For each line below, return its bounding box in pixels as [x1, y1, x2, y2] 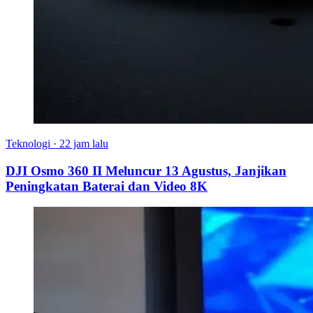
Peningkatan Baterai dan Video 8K [6, 178, 208, 194]
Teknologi [6, 138, 50, 150]
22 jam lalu [59, 138, 108, 150]
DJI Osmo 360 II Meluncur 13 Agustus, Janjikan [6, 163, 286, 178]
